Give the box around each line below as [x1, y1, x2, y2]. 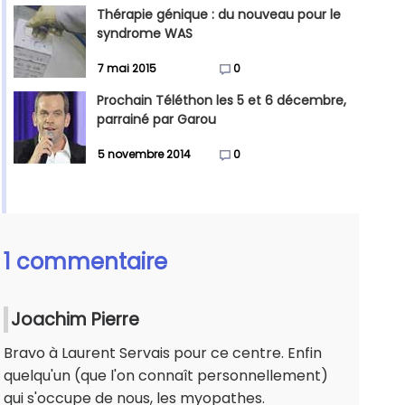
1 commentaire [4, 247, 167, 278]
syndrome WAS [97, 24, 193, 43]
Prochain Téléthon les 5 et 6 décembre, [97, 91, 346, 110]
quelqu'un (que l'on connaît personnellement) [4, 365, 328, 387]
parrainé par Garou [97, 110, 216, 129]
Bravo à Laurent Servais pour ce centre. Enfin [4, 343, 322, 364]
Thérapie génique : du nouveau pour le [97, 5, 341, 24]
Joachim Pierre [11, 307, 139, 333]
